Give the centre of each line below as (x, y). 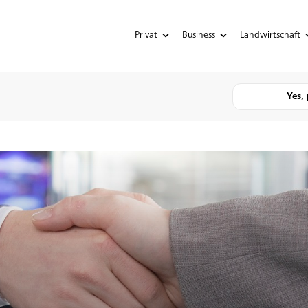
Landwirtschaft (270, 35)
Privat (146, 35)
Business (198, 35)
